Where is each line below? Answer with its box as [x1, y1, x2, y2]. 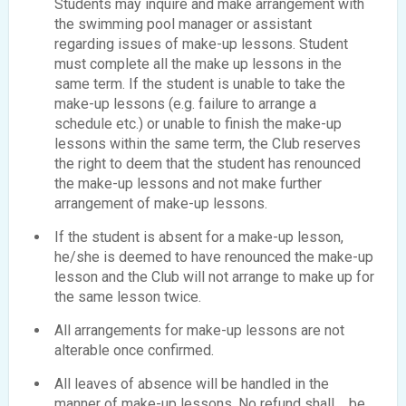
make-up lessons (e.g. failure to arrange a [54, 95, 316, 113]
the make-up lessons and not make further [54, 175, 322, 193]
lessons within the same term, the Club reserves [54, 135, 361, 153]
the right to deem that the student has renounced [54, 155, 361, 173]
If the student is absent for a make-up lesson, [54, 228, 343, 246]
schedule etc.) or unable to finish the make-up [54, 115, 342, 133]
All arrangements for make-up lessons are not [54, 322, 344, 340]
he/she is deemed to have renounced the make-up [54, 248, 373, 266]
